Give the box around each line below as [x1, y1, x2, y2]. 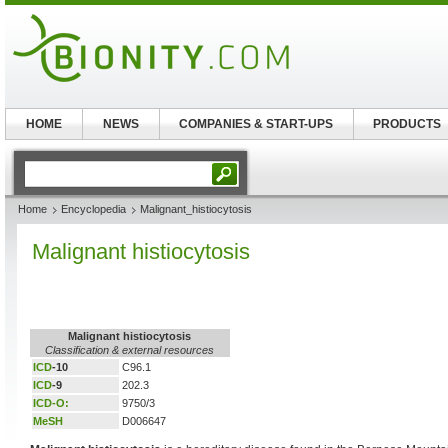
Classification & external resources [45, 344, 215, 356]
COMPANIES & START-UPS [179, 117, 334, 131]
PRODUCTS [373, 117, 442, 131]
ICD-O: [33, 397, 69, 409]
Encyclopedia [61, 203, 126, 215]
